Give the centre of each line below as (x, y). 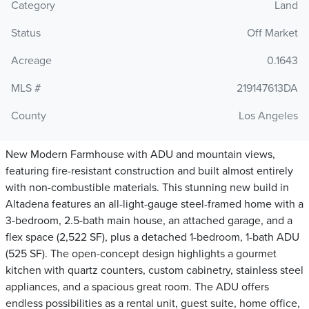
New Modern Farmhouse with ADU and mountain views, (140, 155)
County (29, 116)
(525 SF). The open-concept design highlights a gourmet (141, 254)
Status (26, 33)
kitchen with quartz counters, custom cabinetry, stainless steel (154, 271)
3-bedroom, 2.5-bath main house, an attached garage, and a (149, 221)
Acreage (31, 61)
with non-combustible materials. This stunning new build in (147, 188)
